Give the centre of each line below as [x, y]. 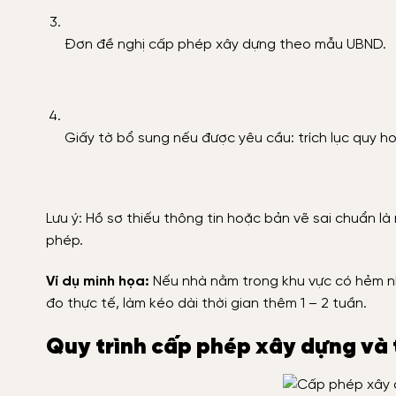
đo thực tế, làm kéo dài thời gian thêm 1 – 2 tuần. [206, 304]
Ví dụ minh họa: [98, 282]
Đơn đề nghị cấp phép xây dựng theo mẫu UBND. [225, 45]
